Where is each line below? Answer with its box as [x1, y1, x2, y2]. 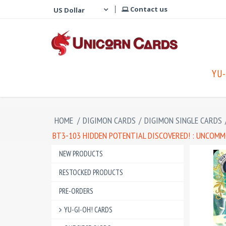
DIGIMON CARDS [83, 115, 136, 126]
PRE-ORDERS [59, 186, 93, 196]
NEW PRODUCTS [59, 149, 103, 158]
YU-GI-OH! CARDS [64, 205, 112, 214]
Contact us [129, 5, 167, 14]
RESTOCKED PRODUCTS [59, 167, 123, 177]
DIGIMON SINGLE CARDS [144, 115, 222, 126]
